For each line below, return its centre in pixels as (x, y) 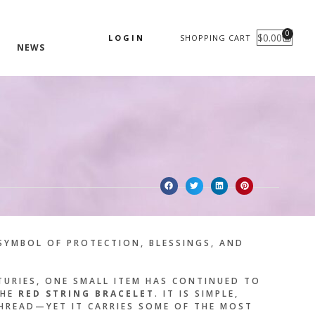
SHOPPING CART (215, 38)
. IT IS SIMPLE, (197, 293)
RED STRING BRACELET (86, 293)
